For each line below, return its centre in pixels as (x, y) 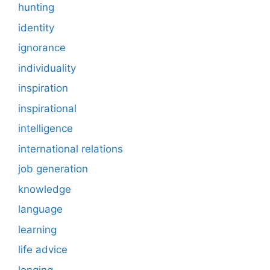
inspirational (47, 108)
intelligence (46, 129)
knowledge (45, 189)
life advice (43, 250)
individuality (47, 68)
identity (36, 27)
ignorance (42, 48)
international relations (71, 149)
